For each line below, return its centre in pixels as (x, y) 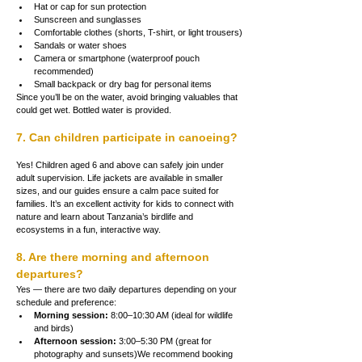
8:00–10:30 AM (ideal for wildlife (172, 315)
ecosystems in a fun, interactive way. (88, 229)
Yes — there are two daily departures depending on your (128, 289)
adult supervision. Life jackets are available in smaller (121, 177)
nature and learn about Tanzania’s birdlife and (106, 216)
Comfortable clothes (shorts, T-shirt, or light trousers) (138, 32)
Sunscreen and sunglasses (88, 19)
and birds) (54, 328)
